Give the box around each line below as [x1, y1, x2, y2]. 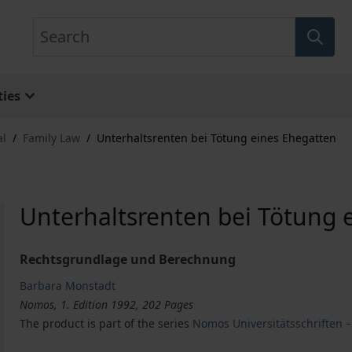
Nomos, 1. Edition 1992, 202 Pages [20, 297, 194, 312]
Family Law [23, 130, 80, 145]
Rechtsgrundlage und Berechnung [20, 251, 236, 268]
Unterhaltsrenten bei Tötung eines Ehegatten [97, 130, 336, 145]
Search [31, 17, 73, 35]
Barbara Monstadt [20, 278, 116, 293]
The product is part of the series [20, 316, 193, 331]
